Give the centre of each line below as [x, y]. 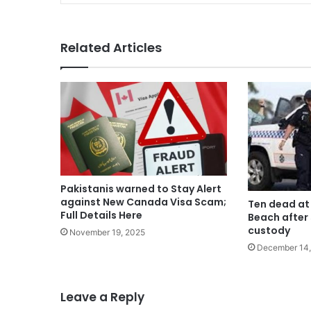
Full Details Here [101, 216]
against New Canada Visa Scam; [143, 202]
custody [269, 230]
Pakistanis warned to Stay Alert [141, 189]
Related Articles [111, 47]
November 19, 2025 [107, 233]
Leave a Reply [102, 297]
